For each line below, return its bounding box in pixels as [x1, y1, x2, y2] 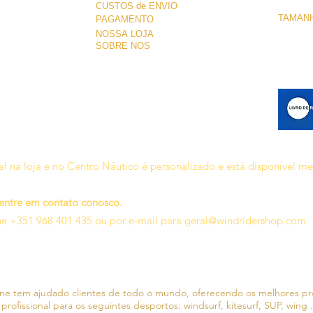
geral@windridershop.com [184, 214, 306, 228]
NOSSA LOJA [96, 29, 154, 40]
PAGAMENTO [96, 14, 154, 25]
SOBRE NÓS [96, 41, 150, 52]
